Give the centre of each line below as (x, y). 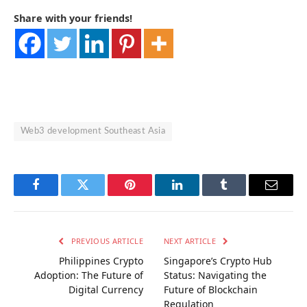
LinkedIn (198, 195)
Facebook (59, 195)
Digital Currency (106, 290)
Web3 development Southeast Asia (93, 132)
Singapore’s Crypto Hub (218, 261)
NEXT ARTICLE (191, 241)
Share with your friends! (73, 18)
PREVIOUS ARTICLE (106, 241)
